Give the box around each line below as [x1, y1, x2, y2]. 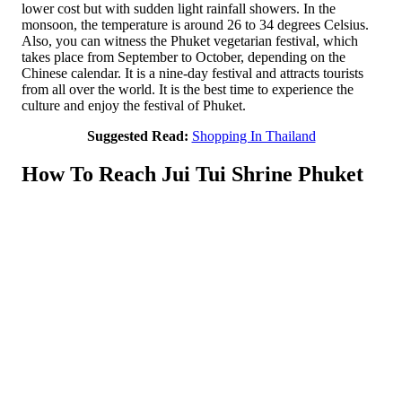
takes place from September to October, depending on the [22, 48, 345, 65]
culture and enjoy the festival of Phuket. [22, 97, 246, 113]
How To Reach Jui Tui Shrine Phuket [22, 162, 363, 186]
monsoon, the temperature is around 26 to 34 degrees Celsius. [22, 16, 369, 32]
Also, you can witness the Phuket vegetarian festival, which [22, 32, 358, 48]
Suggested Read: [86, 127, 188, 144]
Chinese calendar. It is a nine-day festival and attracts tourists [22, 65, 363, 81]
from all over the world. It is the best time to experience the [22, 81, 354, 97]
